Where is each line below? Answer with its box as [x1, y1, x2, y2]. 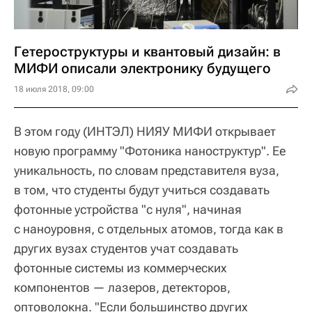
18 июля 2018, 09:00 [14, 84, 94, 94]
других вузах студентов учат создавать [14, 240, 238, 256]
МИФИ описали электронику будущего [14, 59, 271, 77]
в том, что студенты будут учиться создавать [14, 182, 270, 197]
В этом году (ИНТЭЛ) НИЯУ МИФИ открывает [14, 123, 276, 139]
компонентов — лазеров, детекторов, [14, 279, 231, 295]
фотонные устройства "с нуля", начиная [14, 201, 242, 217]
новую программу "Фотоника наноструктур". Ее [14, 143, 286, 158]
